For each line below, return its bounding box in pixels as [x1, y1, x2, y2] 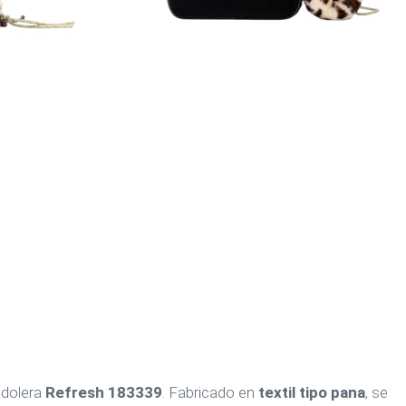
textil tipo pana [258, 383, 365, 401]
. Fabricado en [162, 383, 258, 401]
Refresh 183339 [45, 383, 162, 401]
